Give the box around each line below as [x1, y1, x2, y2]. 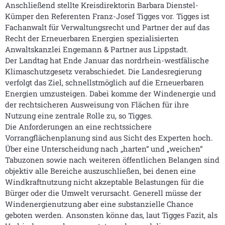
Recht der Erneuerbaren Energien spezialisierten [5, 33, 179, 43]
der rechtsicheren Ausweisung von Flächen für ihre [5, 99, 189, 109]
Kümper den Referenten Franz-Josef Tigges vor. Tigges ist [5, 11, 209, 21]
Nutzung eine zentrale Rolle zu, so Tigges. [5, 110, 153, 121]
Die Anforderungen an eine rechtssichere [5, 122, 152, 132]
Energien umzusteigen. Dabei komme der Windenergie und [5, 88, 216, 98]
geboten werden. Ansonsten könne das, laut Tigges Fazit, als [5, 210, 217, 220]
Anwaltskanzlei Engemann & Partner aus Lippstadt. [5, 44, 188, 54]
